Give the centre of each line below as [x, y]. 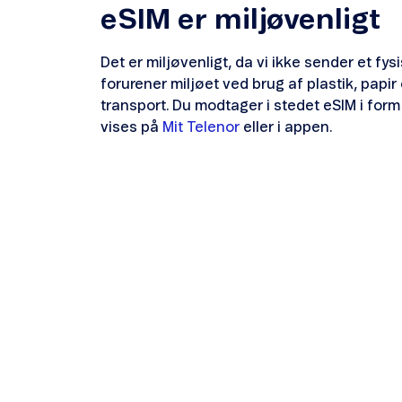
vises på [131, 128]
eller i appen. [286, 128]
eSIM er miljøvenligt [240, 20]
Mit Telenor [201, 128]
